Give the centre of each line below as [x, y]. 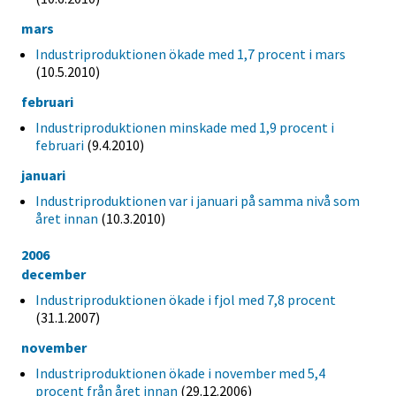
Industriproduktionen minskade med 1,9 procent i [185, 128]
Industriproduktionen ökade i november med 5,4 [180, 373]
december [53, 274]
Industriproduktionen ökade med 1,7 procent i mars [190, 54]
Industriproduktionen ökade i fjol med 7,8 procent [186, 299]
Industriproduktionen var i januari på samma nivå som [198, 200]
